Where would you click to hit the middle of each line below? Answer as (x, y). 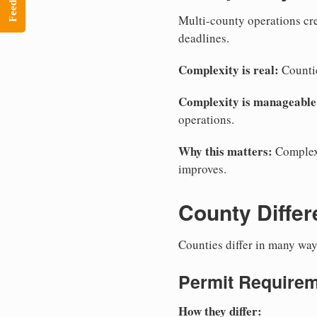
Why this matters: (225, 151)
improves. (202, 169)
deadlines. (204, 38)
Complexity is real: (229, 70)
